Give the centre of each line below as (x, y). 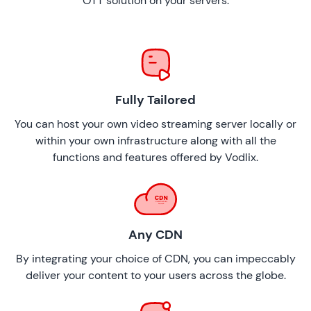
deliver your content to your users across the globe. (155, 275)
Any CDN (155, 234)
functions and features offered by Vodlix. (155, 157)
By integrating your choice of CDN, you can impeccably (155, 258)
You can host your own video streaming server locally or (155, 124)
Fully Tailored (155, 100)
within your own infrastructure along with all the (155, 140)
